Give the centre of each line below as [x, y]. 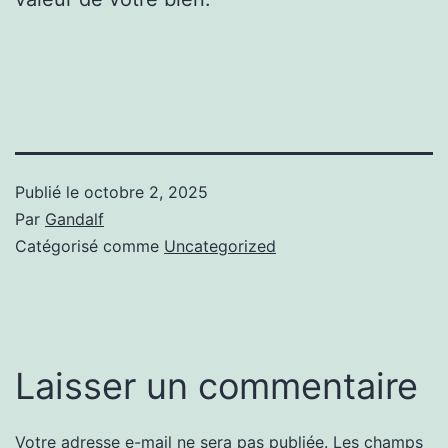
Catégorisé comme [89, 245]
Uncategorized [220, 245]
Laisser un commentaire [216, 385]
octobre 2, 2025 [146, 191]
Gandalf [74, 218]
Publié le [49, 191]
